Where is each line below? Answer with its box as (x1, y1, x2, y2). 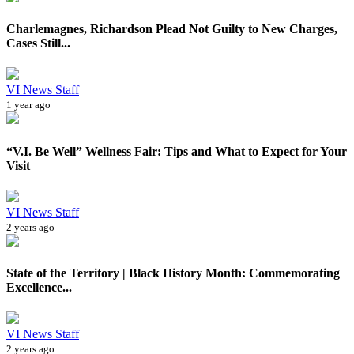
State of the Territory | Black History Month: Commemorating (6, 266, 340, 281)
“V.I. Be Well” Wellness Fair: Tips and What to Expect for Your (6, 144, 347, 158)
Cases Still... (6, 36, 70, 51)
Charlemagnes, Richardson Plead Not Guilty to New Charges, (6, 22, 337, 36)
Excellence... (6, 281, 72, 295)
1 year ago (6, 99, 51, 111)
